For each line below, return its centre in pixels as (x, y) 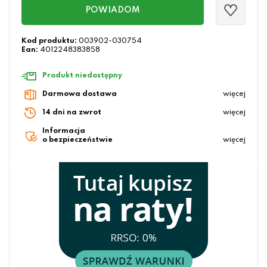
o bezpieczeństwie (77, 140)
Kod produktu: (49, 41)
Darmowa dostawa (80, 94)
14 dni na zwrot (72, 113)
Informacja (64, 131)
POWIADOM (113, 10)
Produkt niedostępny (82, 76)
